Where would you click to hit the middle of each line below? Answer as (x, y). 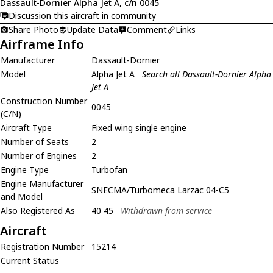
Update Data (93, 29)
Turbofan (109, 169)
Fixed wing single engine (139, 127)
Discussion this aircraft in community (82, 16)
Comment (147, 29)
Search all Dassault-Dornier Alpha (207, 74)
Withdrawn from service (166, 210)
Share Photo (34, 29)
